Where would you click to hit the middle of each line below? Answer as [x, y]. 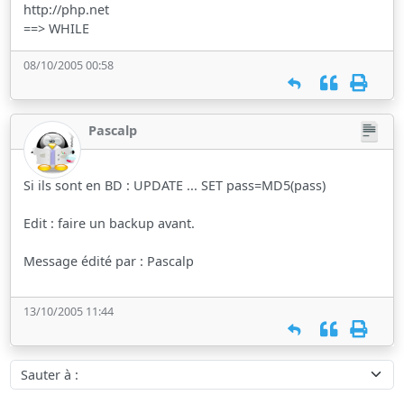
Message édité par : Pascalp [109, 262]
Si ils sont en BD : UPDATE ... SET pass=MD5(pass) [175, 186]
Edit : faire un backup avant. [110, 224]
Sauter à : [37, 368]
